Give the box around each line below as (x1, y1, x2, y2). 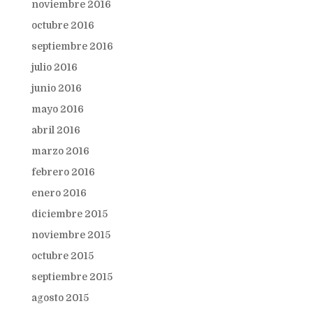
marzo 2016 (31, 145, 89, 156)
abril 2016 (31, 124, 80, 136)
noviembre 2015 (31, 228, 110, 240)
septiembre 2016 (31, 40, 113, 52)
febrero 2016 (31, 166, 95, 177)
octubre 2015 (31, 249, 94, 261)
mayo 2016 (31, 103, 84, 115)
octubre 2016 (31, 19, 94, 31)
